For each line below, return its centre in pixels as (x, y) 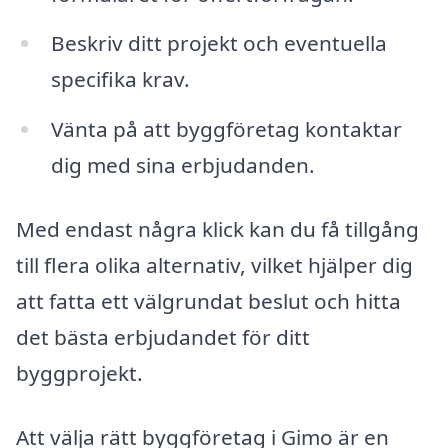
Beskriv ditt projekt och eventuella (218, 43)
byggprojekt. (79, 373)
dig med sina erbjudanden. (182, 165)
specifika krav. (120, 79)
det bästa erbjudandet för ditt (163, 337)
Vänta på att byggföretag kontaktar (226, 129)
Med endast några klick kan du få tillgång (217, 229)
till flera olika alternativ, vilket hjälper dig (214, 265)
